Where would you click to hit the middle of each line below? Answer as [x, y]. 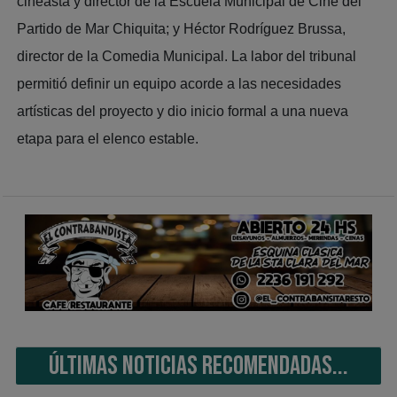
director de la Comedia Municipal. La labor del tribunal [187, 56]
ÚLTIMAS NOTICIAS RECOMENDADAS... [198, 366]
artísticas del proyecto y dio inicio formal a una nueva [183, 111]
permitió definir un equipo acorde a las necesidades [179, 83]
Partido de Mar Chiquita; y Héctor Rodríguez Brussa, [182, 28]
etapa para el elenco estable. [108, 138]
